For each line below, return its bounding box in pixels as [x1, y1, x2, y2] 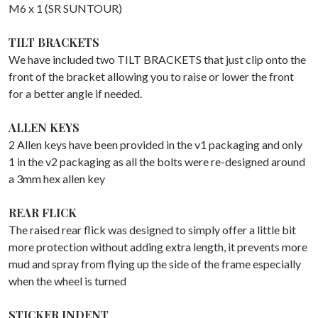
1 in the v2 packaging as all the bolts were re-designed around [9, 154, 305, 168]
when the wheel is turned [9, 273, 126, 287]
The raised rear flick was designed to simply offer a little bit [9, 222, 296, 236]
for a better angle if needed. [9, 86, 142, 100]
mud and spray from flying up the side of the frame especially [9, 256, 301, 270]
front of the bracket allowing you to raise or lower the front [9, 69, 294, 83]
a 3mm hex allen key [9, 171, 105, 185]
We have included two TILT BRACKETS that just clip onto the [9, 52, 306, 66]
